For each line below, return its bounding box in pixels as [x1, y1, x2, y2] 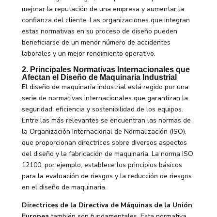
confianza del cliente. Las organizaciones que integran [21, 15, 190, 25]
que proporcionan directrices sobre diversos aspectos [21, 138, 187, 147]
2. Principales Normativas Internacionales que [21, 65, 190, 74]
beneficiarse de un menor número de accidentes [21, 37, 170, 47]
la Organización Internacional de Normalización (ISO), [21, 126, 186, 136]
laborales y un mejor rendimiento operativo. [21, 48, 155, 58]
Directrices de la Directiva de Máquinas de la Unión [21, 200, 192, 210]
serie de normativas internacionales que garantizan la [21, 93, 188, 103]
